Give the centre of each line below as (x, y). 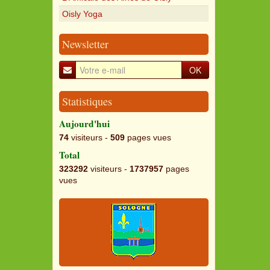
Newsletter (85, 44)
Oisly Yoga (82, 14)
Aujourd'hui (84, 123)
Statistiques (87, 101)
